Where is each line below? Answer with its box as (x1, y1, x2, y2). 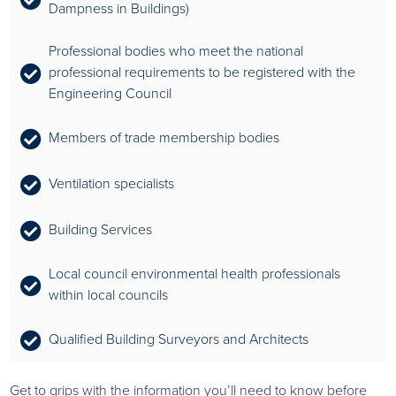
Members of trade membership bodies (49, 127, 280, 148)
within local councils (49, 285, 169, 306)
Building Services (49, 219, 153, 240)
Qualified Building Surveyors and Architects (49, 329, 309, 350)
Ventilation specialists (49, 173, 175, 194)
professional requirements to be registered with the (49, 62, 356, 83)
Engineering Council (49, 83, 172, 104)
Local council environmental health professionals (49, 263, 341, 285)
